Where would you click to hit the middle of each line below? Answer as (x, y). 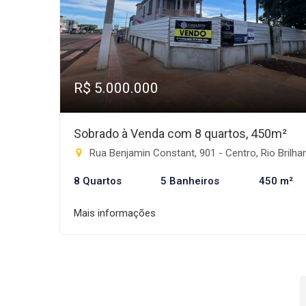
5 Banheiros (190, 181)
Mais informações (115, 213)
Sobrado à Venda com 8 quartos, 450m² (180, 134)
